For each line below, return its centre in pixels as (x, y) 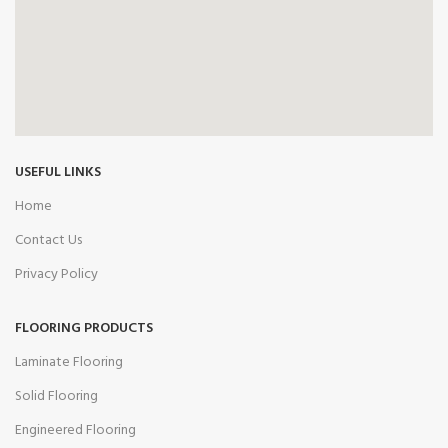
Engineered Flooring (75, 430)
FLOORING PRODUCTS (84, 328)
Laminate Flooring (69, 362)
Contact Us (48, 240)
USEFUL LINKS (58, 172)
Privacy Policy (56, 274)
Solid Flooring (56, 396)
